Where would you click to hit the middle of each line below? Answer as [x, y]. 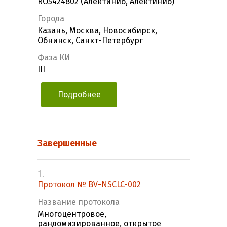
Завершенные [67, 144]
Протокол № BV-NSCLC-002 [89, 185]
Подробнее [79, 95]
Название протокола [79, 202]
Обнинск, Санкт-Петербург [90, 41]
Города [51, 19]
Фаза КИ [54, 58]
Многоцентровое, [72, 214]
